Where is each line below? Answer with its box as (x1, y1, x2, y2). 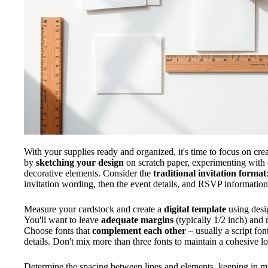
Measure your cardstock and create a (24, 204, 164, 215)
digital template (164, 204, 226, 215)
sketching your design (36, 157, 124, 168)
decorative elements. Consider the (24, 168, 153, 179)
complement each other (92, 226, 186, 236)
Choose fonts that (24, 226, 92, 236)
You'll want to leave (24, 215, 101, 226)
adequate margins (101, 215, 173, 226)
